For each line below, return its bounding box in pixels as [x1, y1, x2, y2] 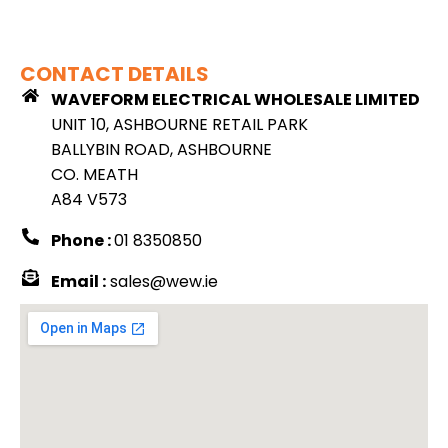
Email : [51, 270, 107, 294]
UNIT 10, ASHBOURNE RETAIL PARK [51, 113, 309, 137]
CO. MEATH [51, 163, 139, 187]
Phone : [51, 229, 115, 253]
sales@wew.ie [106, 270, 219, 294]
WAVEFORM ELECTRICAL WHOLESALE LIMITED [51, 88, 421, 112]
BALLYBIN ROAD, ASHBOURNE [51, 138, 273, 162]
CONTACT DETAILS [20, 60, 209, 89]
